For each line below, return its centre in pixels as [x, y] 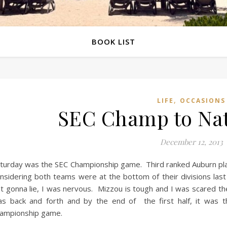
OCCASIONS [203, 101]
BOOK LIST [113, 42]
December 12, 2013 [191, 142]
